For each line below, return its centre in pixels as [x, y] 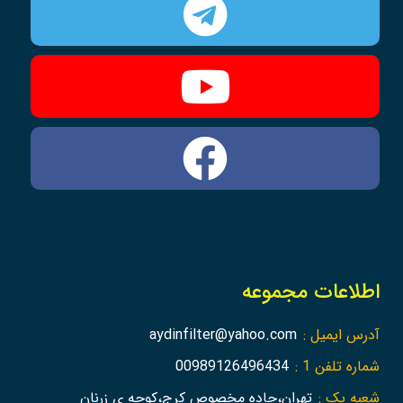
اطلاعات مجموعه [310, 292]
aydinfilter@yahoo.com [223, 335]
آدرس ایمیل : [341, 335]
